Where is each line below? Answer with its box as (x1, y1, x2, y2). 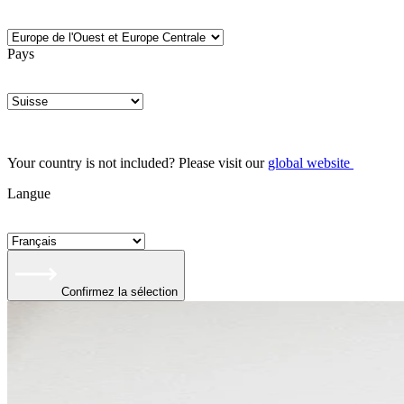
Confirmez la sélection (61, 285, 178, 298)
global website (268, 155, 350, 170)
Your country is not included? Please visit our (7, 155, 268, 170)
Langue (7, 186, 50, 201)
